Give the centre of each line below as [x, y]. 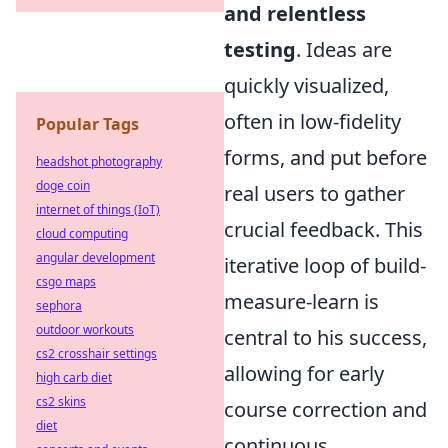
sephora [59, 305]
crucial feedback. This [323, 229]
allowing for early [304, 373]
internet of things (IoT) [98, 209]
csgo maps [66, 281]
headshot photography [99, 161]
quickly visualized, [306, 85]
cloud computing [82, 233]
